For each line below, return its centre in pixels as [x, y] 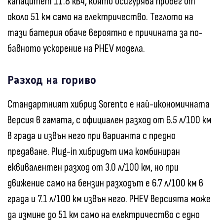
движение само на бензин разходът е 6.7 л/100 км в [105, 184]
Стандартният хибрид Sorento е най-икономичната [109, 105]
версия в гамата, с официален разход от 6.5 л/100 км [110, 120]
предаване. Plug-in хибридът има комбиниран [94, 152]
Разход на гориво [52, 80]
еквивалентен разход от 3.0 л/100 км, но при [93, 168]
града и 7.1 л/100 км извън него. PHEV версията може [109, 199]
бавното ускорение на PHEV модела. [76, 49]
